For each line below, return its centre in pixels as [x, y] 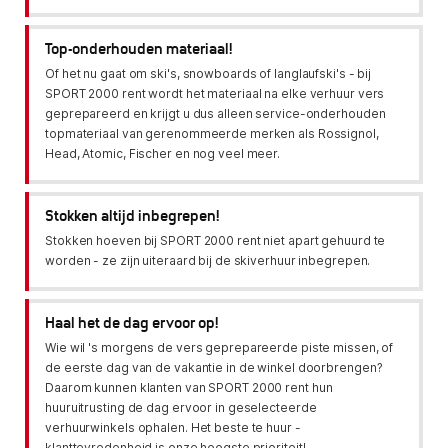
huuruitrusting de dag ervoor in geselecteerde [181, 408]
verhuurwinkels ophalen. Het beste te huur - [173, 428]
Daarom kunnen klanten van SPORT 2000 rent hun [189, 388]
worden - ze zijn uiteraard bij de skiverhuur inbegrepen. [208, 261]
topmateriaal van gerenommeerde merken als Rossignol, [212, 134]
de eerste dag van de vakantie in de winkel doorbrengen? [214, 368]
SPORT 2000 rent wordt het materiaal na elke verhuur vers [215, 94]
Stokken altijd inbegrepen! [132, 218]
